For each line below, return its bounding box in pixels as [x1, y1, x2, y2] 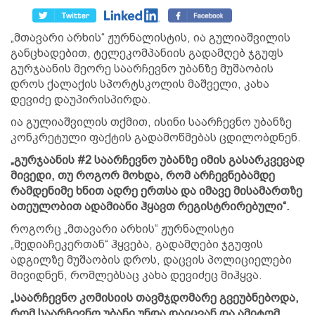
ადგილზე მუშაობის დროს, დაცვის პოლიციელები [11, 253, 292, 266]
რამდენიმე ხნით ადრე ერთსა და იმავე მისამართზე [11, 184, 302, 197]
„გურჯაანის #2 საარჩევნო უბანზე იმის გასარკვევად [11, 153, 304, 166]
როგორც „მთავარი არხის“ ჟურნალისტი [11, 222, 234, 235]
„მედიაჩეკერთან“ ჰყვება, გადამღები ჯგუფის [11, 238, 263, 250]
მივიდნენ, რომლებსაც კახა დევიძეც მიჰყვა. [11, 269, 265, 281]
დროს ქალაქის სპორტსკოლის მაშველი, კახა [11, 77, 269, 90]
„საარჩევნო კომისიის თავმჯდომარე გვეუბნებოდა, [11, 291, 299, 304]
